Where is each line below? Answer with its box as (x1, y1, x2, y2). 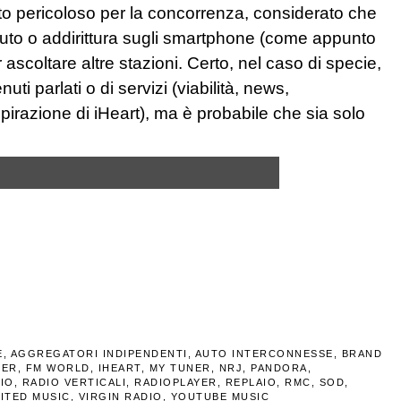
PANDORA (251, 362, 308, 373)
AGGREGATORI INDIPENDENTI (10, 347, 188, 359)
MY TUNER (149, 362, 211, 373)
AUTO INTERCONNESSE (194, 347, 334, 359)
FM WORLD (25, 362, 90, 373)
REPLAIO (225, 376, 277, 388)
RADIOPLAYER (134, 376, 218, 388)
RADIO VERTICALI (21, 376, 126, 388)
